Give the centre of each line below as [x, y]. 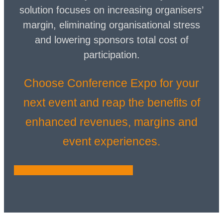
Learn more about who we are [73, 170]
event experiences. [111, 142]
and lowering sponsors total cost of [111, 40]
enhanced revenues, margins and [111, 122]
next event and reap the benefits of [111, 103]
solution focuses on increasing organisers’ [111, 10]
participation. [111, 55]
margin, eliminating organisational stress [111, 25]
